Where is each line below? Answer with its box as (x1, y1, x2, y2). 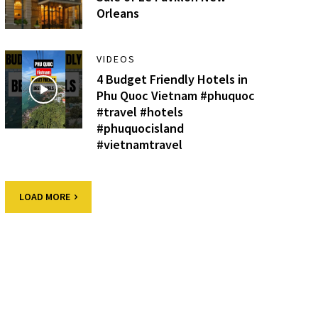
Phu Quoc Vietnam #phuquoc (97, 87, 256, 104)
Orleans (97, 4, 140, 21)
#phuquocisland (97, 120, 185, 137)
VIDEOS (97, 53, 136, 66)
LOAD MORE (18, 190, 70, 204)
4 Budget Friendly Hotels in (97, 71, 248, 88)
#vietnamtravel (97, 136, 183, 153)
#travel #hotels (97, 104, 184, 121)
